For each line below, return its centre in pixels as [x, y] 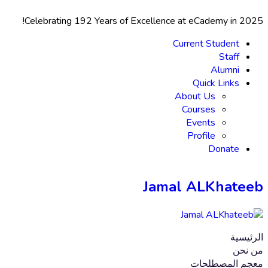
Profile [201, 136]
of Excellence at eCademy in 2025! [190, 21]
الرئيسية [247, 237]
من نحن [248, 250]
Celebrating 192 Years [71, 21]
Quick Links [216, 83]
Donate [224, 149]
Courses [199, 109]
